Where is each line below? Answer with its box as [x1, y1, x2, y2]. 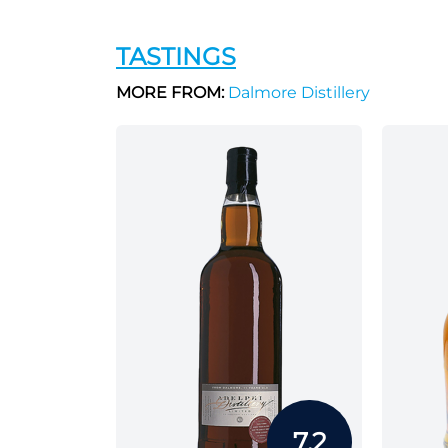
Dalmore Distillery [224, 83, 370, 102]
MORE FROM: [116, 83, 224, 102]
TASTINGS [116, 42, 236, 71]
